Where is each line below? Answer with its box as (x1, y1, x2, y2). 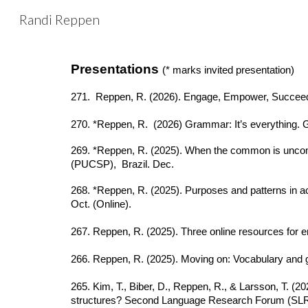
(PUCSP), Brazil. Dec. (70, 159, 174, 170)
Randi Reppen (19, 11, 100, 27)
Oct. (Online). (70, 199, 131, 210)
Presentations (70, 62, 162, 76)
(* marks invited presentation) (162, 65, 294, 76)
